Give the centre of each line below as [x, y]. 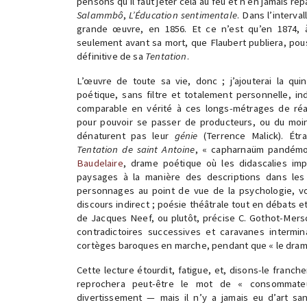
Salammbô [100, 15]
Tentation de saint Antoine [136, 149]
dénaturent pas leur [126, 136]
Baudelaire [100, 163]
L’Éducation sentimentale [183, 15]
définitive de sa [111, 56]
